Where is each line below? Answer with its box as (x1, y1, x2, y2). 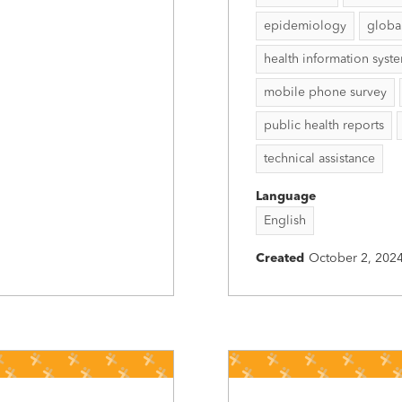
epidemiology (264, 20, 346, 32)
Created (256, 252, 304, 265)
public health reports (264, 119, 384, 132)
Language (256, 190, 316, 203)
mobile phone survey (264, 86, 387, 99)
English (264, 214, 306, 227)
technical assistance (264, 153, 375, 165)
